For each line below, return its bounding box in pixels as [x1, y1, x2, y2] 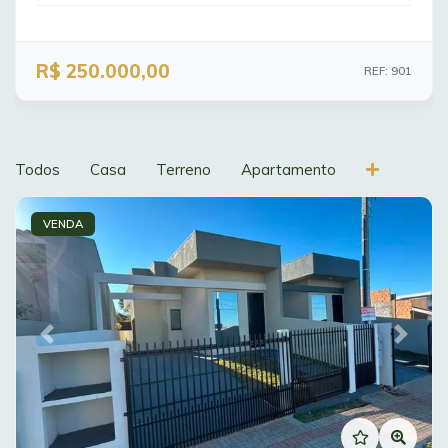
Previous [45, 333, 107, 353]
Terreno [156, 159, 211, 179]
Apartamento [241, 159, 336, 179]
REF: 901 [364, 63, 412, 78]
